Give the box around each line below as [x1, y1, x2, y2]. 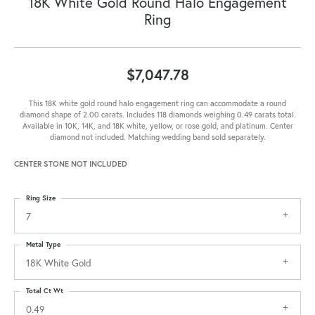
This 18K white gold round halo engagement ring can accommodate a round [29, 98, 286, 109]
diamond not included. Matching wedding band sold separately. [49, 131, 266, 143]
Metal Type [26, 240, 60, 250]
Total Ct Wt [26, 286, 63, 296]
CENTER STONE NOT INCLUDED [14, 158, 127, 169]
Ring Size [26, 193, 56, 203]
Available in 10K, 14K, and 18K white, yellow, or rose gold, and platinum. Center [22, 120, 293, 131]
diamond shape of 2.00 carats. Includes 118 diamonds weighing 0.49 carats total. [19, 109, 296, 120]
